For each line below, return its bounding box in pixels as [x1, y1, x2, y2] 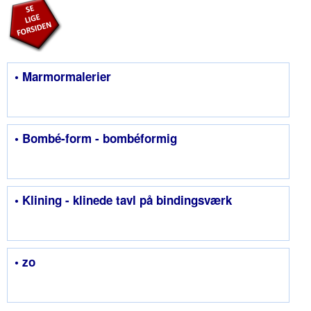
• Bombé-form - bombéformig [15, 130, 177, 147]
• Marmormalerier [15, 68, 111, 85]
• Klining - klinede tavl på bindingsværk [15, 192, 232, 209]
